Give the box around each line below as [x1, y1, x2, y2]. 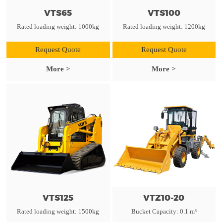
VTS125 [43, 192, 74, 203]
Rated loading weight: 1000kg [17, 23, 100, 31]
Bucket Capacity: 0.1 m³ [131, 207, 197, 215]
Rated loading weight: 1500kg [17, 207, 100, 215]
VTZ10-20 [143, 192, 185, 203]
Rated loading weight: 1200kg [122, 23, 205, 31]
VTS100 [147, 8, 180, 18]
